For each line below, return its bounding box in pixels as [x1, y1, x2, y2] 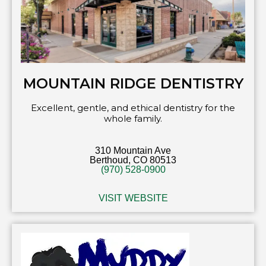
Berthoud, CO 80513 [90, 155, 176, 166]
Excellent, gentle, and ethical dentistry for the [31, 102, 235, 114]
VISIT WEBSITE [98, 193, 168, 204]
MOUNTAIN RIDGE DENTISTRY [23, 75, 243, 93]
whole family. [104, 113, 162, 125]
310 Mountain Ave [95, 145, 171, 156]
